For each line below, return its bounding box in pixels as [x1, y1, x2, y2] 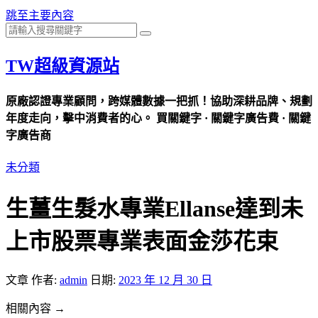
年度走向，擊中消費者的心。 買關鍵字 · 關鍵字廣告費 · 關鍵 [6, 112, 311, 125]
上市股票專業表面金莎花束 [6, 228, 278, 254]
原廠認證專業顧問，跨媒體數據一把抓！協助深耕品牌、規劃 [6, 95, 312, 108]
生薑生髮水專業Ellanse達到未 [6, 195, 303, 221]
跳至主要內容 [6, 9, 74, 21]
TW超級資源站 [6, 56, 119, 75]
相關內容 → [6, 302, 65, 315]
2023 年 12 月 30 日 [119, 274, 212, 287]
